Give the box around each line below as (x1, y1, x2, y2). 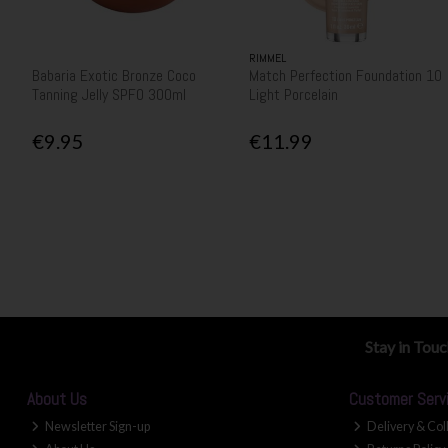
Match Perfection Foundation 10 (249, 64, 443, 86)
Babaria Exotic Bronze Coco (31, 64, 196, 86)
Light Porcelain (249, 83, 339, 105)
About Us (26, 389, 87, 411)
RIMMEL (249, 49, 287, 66)
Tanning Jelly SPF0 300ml (31, 83, 186, 105)
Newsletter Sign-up (42, 419, 150, 435)
